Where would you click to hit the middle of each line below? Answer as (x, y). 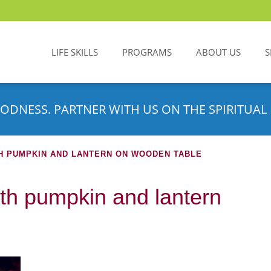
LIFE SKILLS (75, 52)
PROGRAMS (147, 52)
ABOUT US (218, 52)
